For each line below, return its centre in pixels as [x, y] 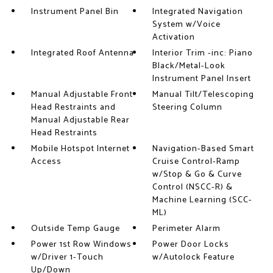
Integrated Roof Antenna [82, 53]
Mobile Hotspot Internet [80, 149]
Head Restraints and [73, 108]
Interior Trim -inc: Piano [203, 53]
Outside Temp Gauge [75, 229]
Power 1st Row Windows [81, 245]
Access [46, 162]
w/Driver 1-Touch [67, 257]
